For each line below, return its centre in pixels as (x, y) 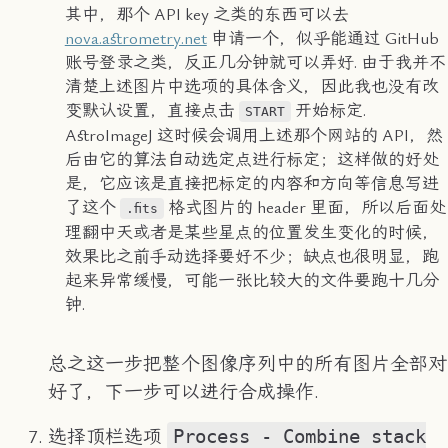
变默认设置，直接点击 (151, 110)
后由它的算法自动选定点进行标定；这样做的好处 (251, 159)
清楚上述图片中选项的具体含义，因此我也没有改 (251, 86)
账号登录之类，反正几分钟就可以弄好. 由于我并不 (255, 62)
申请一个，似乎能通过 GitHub (322, 38)
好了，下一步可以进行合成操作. (183, 391)
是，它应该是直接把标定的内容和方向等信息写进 (251, 183)
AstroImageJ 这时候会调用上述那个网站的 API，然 (253, 135)
